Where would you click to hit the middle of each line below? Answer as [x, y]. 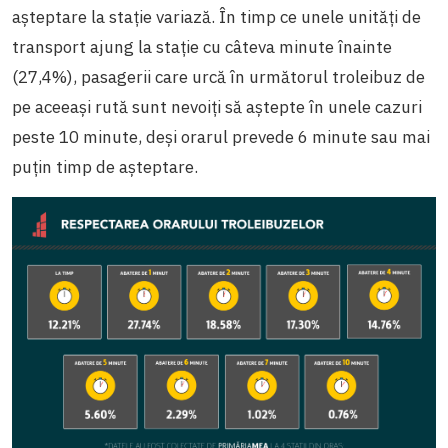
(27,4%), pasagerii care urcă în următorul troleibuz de [218, 76]
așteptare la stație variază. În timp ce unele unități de [216, 16]
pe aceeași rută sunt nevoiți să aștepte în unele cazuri [217, 106]
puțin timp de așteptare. [105, 166]
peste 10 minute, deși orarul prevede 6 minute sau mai [221, 136]
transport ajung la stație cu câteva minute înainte [202, 46]
